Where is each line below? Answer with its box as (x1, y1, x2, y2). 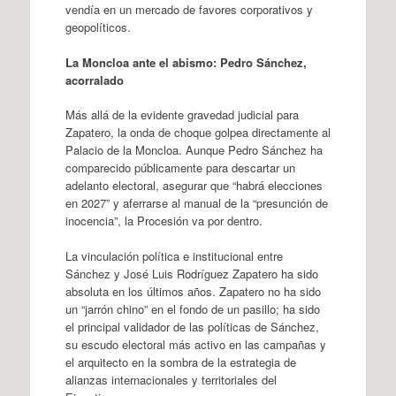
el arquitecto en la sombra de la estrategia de (65, 353, 296, 370)
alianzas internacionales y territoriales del (65, 370, 277, 388)
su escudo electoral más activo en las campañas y (65, 335, 326, 353)
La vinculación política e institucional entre (65, 247, 283, 264)
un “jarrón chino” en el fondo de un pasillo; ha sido (65, 300, 320, 317)
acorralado (65, 71, 124, 88)
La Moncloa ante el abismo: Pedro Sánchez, (65, 53, 307, 71)
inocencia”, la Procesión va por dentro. (65, 212, 263, 229)
